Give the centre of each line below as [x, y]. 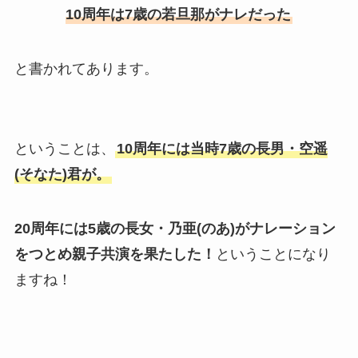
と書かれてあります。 [86, 68]
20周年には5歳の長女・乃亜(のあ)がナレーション [175, 228]
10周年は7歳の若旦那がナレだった [178, 15]
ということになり [273, 254]
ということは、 [64, 148]
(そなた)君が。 [62, 174]
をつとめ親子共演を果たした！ [115, 254]
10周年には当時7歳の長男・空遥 [222, 148]
